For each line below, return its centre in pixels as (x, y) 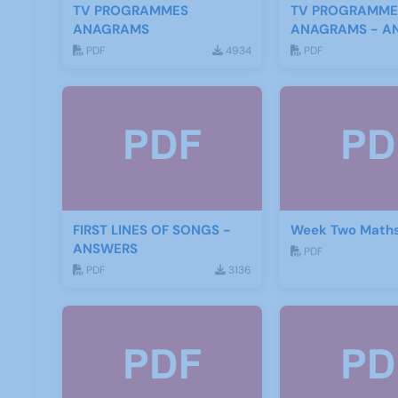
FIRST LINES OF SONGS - (152, 230)
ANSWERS (105, 249)
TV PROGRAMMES (131, 11)
